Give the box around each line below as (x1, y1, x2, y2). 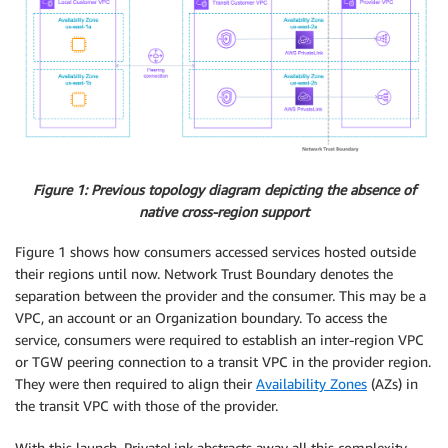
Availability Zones (256, 375, 367, 393)
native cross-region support (139, 202, 309, 220)
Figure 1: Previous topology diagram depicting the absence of (32, 180, 416, 198)
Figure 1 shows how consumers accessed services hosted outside (15, 243, 416, 261)
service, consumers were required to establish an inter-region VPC (15, 331, 424, 349)
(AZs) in (367, 375, 418, 393)
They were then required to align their (15, 375, 256, 393)
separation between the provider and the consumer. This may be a (15, 287, 426, 305)
